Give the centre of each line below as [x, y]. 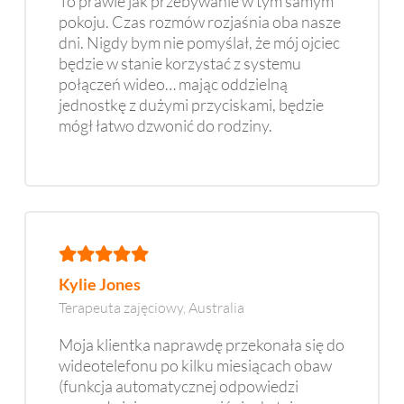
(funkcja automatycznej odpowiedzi [179, 386]
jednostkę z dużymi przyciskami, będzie [191, 104]
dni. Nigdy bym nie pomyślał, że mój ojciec [199, 42]
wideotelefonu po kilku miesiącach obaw [195, 366]
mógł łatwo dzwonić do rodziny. [165, 125]
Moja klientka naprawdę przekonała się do [202, 345]
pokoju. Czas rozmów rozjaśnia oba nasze [200, 21]
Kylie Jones [100, 285]
